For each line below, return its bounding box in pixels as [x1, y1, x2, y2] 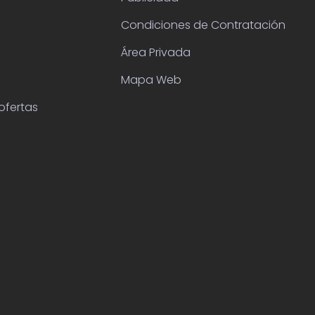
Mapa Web [121, 72, 182, 88]
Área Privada [121, 44, 191, 60]
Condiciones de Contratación [121, 17, 286, 33]
